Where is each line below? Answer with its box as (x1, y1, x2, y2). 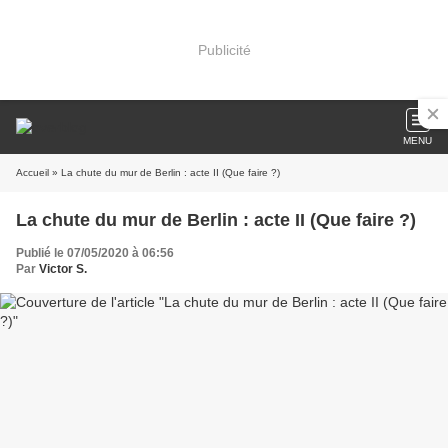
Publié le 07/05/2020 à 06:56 (16, 246, 174, 260)
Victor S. (39, 262, 87, 276)
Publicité (197, 41, 251, 58)
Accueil (16, 167, 49, 178)
